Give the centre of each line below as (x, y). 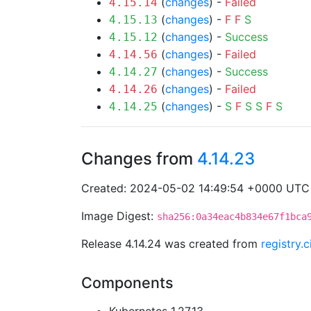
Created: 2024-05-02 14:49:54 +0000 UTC (195, 188)
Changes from (139, 159)
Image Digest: (119, 216)
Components (127, 283)
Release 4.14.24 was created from (171, 244)
